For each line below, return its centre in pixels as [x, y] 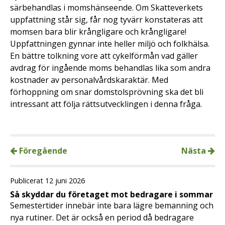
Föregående [42, 151]
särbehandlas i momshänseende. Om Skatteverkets [106, 8]
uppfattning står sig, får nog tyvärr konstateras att [106, 20]
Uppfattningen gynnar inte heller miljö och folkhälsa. [110, 44]
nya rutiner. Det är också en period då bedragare [102, 218]
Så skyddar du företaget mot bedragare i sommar [111, 195]
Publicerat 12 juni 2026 [47, 181]
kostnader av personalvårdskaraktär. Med [89, 80]
